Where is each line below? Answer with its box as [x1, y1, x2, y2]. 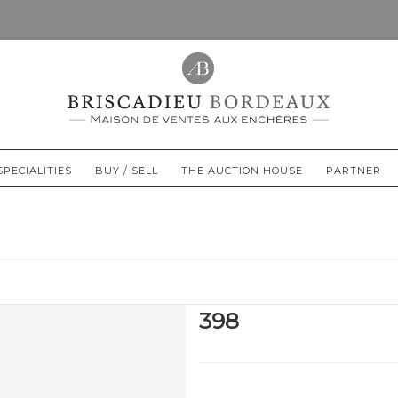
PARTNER [326, 163, 381, 177]
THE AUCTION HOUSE [181, 163, 303, 177]
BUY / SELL [95, 163, 158, 177]
